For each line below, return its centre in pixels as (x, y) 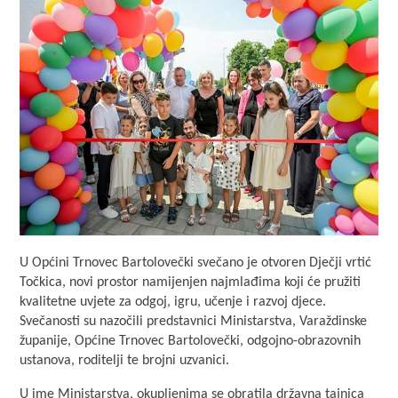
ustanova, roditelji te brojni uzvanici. (125, 360)
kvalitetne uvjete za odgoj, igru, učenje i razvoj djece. (173, 302)
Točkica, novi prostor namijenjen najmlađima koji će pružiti (191, 282)
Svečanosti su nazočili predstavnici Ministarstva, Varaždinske (194, 321)
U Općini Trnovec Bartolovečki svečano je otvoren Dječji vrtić (196, 263)
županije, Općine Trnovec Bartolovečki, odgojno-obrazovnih (191, 341)
